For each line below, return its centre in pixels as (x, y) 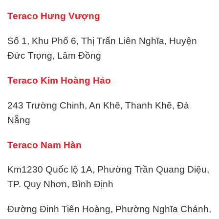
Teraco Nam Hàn (44, 145)
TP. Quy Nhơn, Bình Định (60, 184)
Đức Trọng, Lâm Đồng (54, 56)
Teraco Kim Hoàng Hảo (59, 81)
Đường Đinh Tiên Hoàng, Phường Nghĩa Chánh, (109, 209)
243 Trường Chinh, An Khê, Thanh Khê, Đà (98, 105)
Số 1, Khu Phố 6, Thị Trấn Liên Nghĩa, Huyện (102, 41)
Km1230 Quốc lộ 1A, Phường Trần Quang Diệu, (108, 170)
